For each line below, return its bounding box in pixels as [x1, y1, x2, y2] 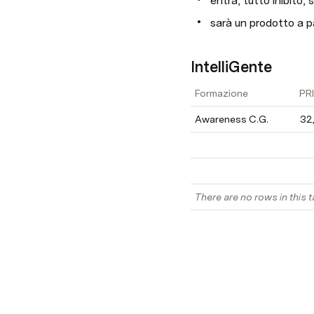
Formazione [195, 88, 248, 99]
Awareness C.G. [195, 114, 268, 125]
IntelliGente [191, 57, 272, 76]
